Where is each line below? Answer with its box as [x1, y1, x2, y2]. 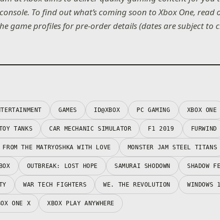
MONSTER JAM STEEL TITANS [127, 143, 218, 151]
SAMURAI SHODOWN [114, 162, 171, 169]
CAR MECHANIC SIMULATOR [49, 125, 132, 132]
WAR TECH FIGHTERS [23, 181, 87, 188]
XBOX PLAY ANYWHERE [47, 199, 115, 207]
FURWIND [191, 125, 217, 132]
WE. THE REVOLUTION [103, 181, 171, 188]
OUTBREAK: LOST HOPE [27, 162, 98, 169]
